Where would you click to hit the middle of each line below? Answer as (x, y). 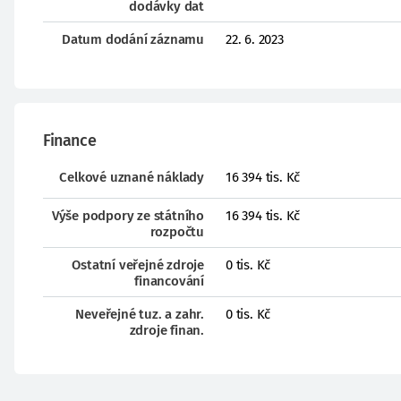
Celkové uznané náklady (132, 177)
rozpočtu (177, 232)
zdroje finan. (166, 330)
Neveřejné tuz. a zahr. (140, 314)
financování (169, 281)
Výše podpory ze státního (128, 216)
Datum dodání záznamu (133, 39)
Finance (70, 141)
